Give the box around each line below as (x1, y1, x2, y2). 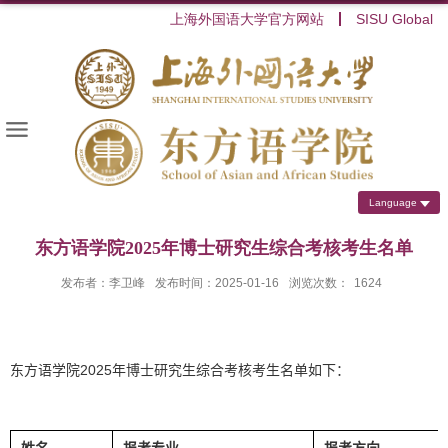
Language (368, 197, 420, 209)
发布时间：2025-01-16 (155, 276, 279, 291)
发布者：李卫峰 (61, 276, 145, 291)
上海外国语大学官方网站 (170, 11, 324, 27)
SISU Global (356, 11, 433, 27)
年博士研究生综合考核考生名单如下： (112, 362, 350, 379)
